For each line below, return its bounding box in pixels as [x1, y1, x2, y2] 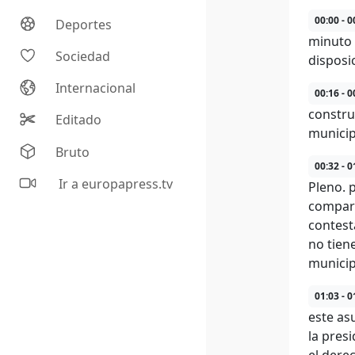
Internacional [55, 79, 136, 97]
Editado [55, 111, 102, 129]
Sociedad [55, 48, 111, 66]
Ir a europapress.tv [55, 175, 174, 193]
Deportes [55, 16, 113, 34]
